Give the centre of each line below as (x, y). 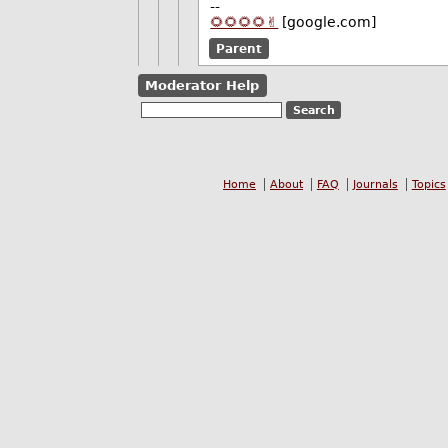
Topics (428, 185)
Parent (238, 48)
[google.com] (327, 22)
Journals (375, 185)
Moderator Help (202, 85)
